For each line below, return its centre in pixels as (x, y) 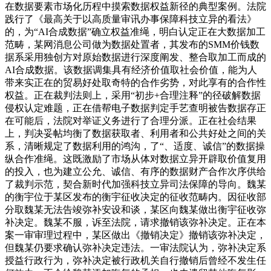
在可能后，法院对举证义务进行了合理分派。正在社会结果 (131, 121)
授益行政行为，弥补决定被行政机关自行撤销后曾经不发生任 (135, 261)
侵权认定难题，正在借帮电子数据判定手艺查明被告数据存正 (135, 108)
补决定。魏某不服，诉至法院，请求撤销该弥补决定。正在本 (135, 223)
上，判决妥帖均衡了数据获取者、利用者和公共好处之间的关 (135, 134)
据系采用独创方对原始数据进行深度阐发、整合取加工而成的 (135, 57)
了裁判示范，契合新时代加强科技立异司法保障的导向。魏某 (135, 184)
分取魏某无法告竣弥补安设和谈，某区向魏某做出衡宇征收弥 (135, 210)
